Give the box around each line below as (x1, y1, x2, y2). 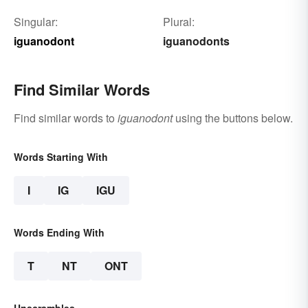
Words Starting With (14, 149, 108, 164)
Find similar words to (14, 109, 118, 126)
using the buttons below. (173, 109, 293, 126)
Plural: (162, 13, 195, 30)
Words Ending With (14, 225, 104, 239)
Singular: (14, 13, 58, 30)
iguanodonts (162, 32, 230, 49)
